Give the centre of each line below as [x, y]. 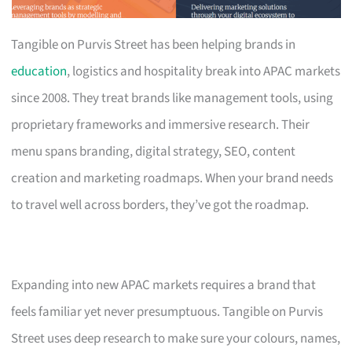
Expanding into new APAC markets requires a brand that [164, 285]
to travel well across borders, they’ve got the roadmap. [160, 205]
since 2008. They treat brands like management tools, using [172, 98]
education [39, 71]
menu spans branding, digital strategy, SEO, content [154, 151]
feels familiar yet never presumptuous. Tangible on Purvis [167, 312]
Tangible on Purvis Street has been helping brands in [154, 44]
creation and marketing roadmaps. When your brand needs [172, 178]
